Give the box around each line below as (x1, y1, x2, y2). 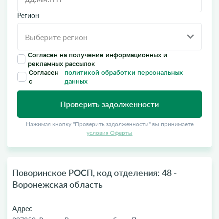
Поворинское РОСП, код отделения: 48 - (12, 167, 177, 178)
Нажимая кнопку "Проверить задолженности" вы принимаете (25, 120, 194, 128)
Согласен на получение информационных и (28, 50, 167, 59)
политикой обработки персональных (65, 67, 183, 77)
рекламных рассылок (28, 59, 95, 68)
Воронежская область (12, 179, 103, 190)
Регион (17, 11, 39, 20)
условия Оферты (87, 129, 132, 136)
